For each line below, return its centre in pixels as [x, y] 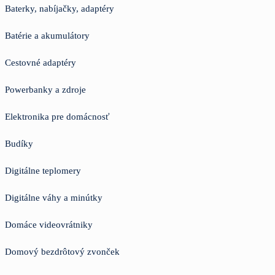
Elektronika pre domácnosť [57, 116]
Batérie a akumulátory [47, 35]
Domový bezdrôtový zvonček [62, 251]
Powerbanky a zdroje [45, 89]
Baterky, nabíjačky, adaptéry [60, 8]
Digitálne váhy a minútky [54, 197]
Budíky [19, 143]
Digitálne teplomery [43, 170]
